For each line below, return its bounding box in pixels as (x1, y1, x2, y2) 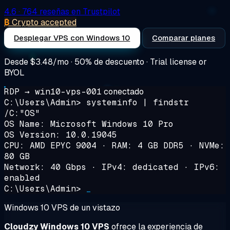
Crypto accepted (12, 16, 76, 28)
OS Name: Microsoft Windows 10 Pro (4, 118, 174, 129)
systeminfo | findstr (86, 97, 189, 108)
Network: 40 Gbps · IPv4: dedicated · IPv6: (4, 161, 220, 172)
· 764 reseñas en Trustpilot (18, 6, 120, 17)
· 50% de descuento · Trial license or (69, 56, 207, 67)
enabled (4, 172, 40, 183)
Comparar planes (152, 32, 216, 43)
